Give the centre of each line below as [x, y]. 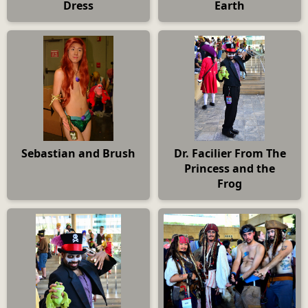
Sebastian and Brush [78, 154]
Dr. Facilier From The [230, 154]
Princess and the [230, 169]
